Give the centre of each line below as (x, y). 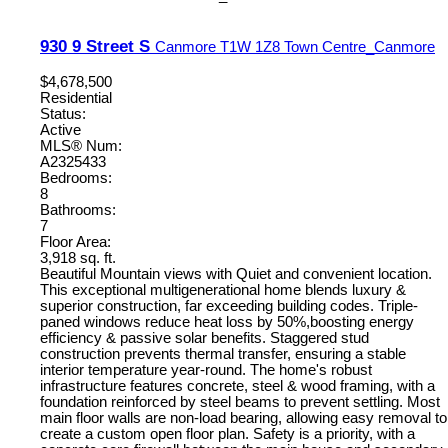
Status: (63, 113)
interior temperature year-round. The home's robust (206, 369)
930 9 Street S (97, 45)
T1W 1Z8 (250, 46)
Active (60, 129)
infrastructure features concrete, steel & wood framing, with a (237, 385)
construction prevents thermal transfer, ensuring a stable (223, 353)
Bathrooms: (78, 209)
